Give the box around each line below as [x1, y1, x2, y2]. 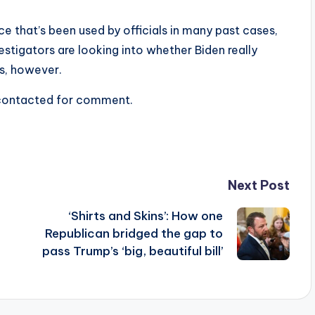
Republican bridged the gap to [44, 226, 223, 242]
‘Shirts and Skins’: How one [67, 208, 223, 224]
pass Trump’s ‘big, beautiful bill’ [41, 243, 223, 259]
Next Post [227, 177, 290, 194]
